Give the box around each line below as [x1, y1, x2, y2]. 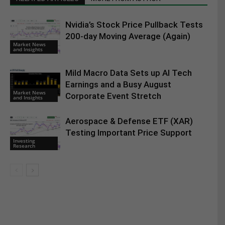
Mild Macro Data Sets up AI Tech [65, 68, 192, 78]
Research [13, 142, 35, 149]
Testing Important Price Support [65, 128, 192, 138]
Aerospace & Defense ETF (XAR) [65, 116, 193, 127]
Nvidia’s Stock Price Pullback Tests [65, 20, 203, 30]
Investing [13, 137, 35, 144]
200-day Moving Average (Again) [65, 31, 190, 42]
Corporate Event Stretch [65, 91, 161, 101]
